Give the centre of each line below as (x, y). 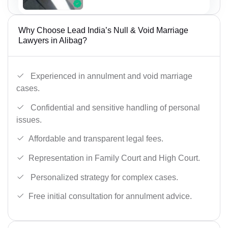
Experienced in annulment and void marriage (110, 76)
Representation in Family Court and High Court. (114, 158)
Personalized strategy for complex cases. (103, 177)
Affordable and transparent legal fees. (96, 139)
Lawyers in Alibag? (53, 41)
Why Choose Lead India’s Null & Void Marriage (103, 31)
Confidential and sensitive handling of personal (114, 107)
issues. (29, 120)
